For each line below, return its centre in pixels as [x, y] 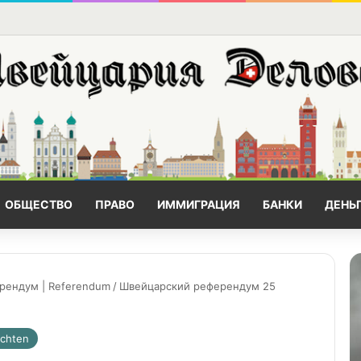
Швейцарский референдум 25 [197, 286]
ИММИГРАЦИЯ [199, 205]
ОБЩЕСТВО [39, 205]
